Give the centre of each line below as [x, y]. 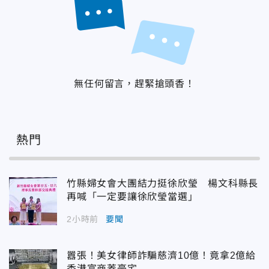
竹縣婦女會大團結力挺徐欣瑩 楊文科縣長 [163, 184]
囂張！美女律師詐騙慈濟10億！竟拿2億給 [161, 256]
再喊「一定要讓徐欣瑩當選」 [132, 197]
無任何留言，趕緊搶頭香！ [134, 84]
